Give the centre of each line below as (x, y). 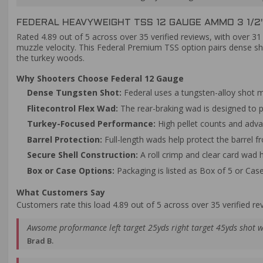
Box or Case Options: (70, 170)
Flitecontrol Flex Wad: (72, 108)
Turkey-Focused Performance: (91, 124)
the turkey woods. (50, 58)
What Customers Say (61, 192)
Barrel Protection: (64, 139)
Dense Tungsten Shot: (74, 93)
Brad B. (40, 241)
